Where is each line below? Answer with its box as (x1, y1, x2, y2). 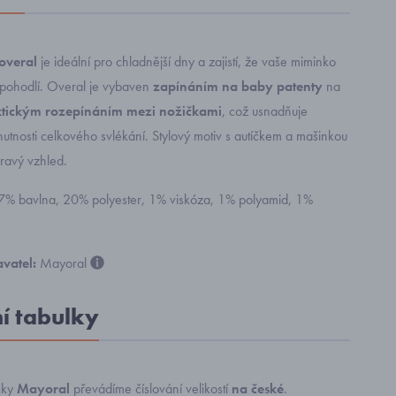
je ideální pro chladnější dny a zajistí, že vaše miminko (37, 52, 336, 71)
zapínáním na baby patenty (153, 77, 323, 95)
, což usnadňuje (222, 102, 308, 120)
